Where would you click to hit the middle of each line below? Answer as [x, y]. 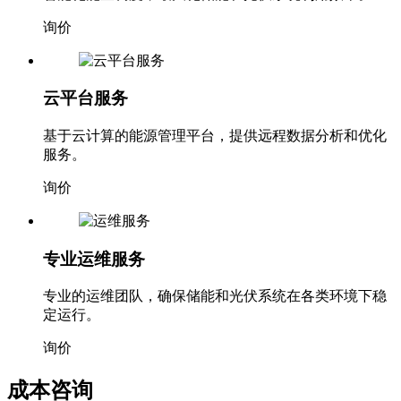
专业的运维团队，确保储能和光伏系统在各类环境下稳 [215, 296]
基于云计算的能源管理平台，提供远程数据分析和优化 [215, 136]
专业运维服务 [94, 259]
